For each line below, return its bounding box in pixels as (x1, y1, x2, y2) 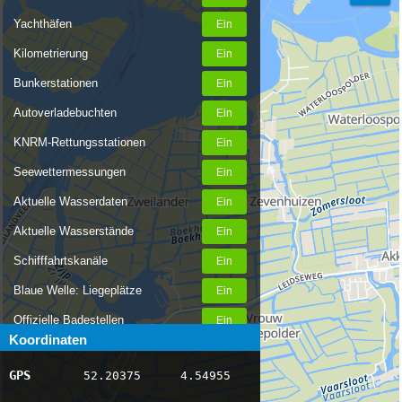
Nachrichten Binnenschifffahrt (13, 343, 167, 356)
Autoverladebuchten (13, 106, 117, 119)
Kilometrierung (13, 47, 88, 60)
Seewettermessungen (13, 165, 126, 179)
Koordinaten (9, 332, 87, 347)
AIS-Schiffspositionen (13, 372, 127, 386)
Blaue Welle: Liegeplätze (13, 284, 142, 297)
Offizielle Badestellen (13, 313, 124, 327)
